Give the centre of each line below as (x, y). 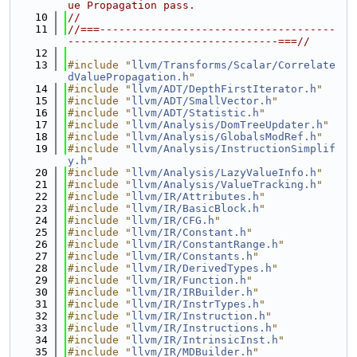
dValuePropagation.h (128, 77)
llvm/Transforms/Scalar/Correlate (233, 65)
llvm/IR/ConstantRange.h (205, 244)
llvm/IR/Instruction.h (198, 316)
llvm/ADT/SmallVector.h (202, 101)
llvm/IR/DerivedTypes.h (202, 268)
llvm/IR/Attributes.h (195, 196)
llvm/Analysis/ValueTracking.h (224, 184)
